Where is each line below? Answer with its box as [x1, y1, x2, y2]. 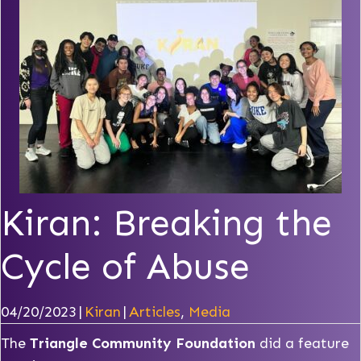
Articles [129, 303, 180, 322]
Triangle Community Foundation [30, 334, 255, 353]
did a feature [255, 334, 349, 353]
